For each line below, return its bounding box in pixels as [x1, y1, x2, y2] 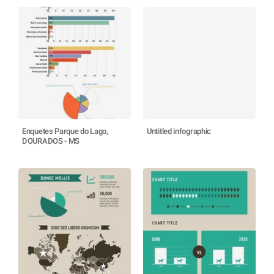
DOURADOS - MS [22, 136, 80, 146]
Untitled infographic [147, 127, 211, 136]
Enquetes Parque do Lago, [22, 127, 108, 136]
